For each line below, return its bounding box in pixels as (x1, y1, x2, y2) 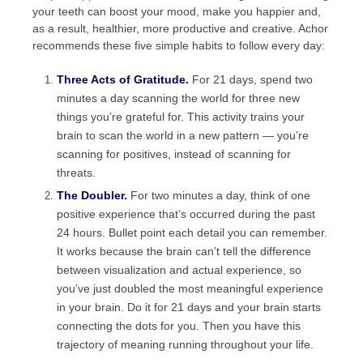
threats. (57, 166, 96, 179)
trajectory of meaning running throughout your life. (57, 338, 314, 351)
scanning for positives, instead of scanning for (57, 147, 291, 160)
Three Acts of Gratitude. (57, 73, 189, 86)
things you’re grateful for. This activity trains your (57, 110, 305, 123)
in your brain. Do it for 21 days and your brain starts (57, 301, 321, 314)
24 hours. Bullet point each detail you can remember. (57, 226, 327, 239)
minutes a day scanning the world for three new (57, 92, 300, 105)
